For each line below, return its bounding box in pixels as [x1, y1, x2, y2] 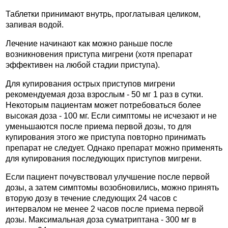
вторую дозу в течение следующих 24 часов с [6, 194, 177, 203]
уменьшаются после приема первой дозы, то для [6, 122, 191, 131]
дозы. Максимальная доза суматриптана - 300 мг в [6, 215, 196, 224]
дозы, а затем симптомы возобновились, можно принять [6, 183, 219, 192]
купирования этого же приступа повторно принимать [6, 132, 206, 141]
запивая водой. [6, 20, 64, 30]
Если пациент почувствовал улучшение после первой [6, 173, 210, 182]
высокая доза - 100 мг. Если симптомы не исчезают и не [6, 111, 217, 120]
